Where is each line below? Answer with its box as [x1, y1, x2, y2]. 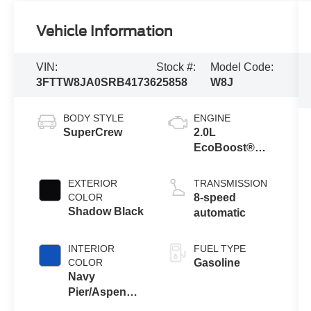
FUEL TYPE [193, 243, 246, 255]
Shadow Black [68, 205, 144, 218]
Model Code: [210, 61, 274, 74]
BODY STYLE [63, 112, 124, 124]
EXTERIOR [68, 178, 118, 190]
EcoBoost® [193, 142, 255, 154]
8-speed [193, 192, 236, 204]
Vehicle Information [36, 23, 174, 40]
